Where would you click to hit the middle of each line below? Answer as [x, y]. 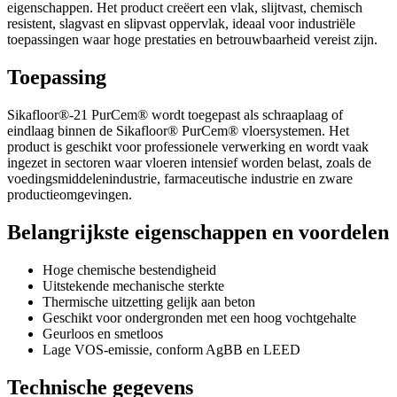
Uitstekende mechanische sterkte [133, 286]
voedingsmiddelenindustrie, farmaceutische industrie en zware [180, 179]
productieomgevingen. [70, 195]
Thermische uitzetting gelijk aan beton [149, 302]
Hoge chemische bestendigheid [129, 270]
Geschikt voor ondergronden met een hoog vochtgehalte [199, 318]
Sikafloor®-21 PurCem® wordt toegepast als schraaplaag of [175, 115]
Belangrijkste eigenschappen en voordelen [198, 233]
